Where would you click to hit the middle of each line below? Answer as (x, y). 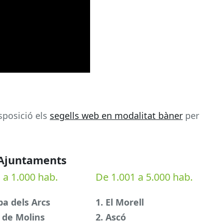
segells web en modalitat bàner (116, 115)
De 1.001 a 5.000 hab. (144, 177)
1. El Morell (120, 202)
